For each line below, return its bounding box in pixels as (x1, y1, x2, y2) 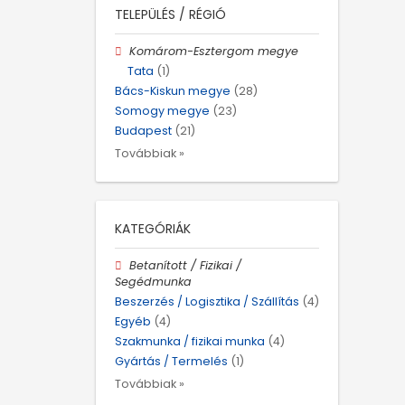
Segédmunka (115, 273, 192, 289)
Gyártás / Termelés (115, 353, 228, 370)
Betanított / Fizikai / (129, 257, 242, 273)
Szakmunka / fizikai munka (115, 334, 265, 350)
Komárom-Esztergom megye (129, 42, 299, 59)
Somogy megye (115, 103, 210, 119)
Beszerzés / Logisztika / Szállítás (115, 293, 299, 309)
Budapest (115, 123, 172, 139)
